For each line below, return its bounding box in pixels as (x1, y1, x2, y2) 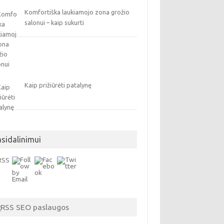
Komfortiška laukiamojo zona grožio (24, 8, 130, 15)
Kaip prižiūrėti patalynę (24, 81, 92, 88)
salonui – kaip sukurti (24, 19, 84, 26)
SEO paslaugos (16, 202, 69, 211)
